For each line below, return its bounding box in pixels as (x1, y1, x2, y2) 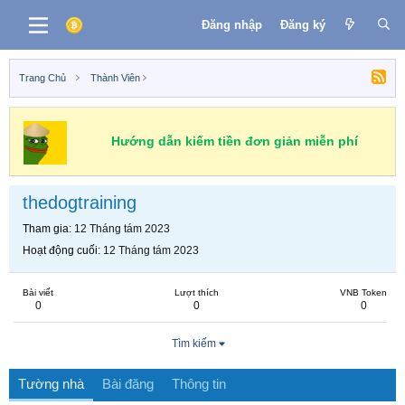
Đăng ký (279, 17, 325, 32)
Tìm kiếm (171, 337, 216, 350)
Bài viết (23, 287, 53, 297)
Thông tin (172, 376, 226, 391)
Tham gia (23, 222, 69, 235)
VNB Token (340, 287, 387, 297)
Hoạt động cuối (23, 244, 98, 257)
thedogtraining (23, 193, 137, 212)
